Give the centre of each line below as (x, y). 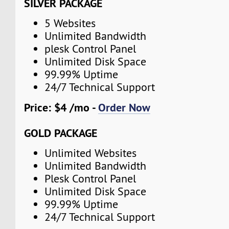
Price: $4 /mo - (61, 107)
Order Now (124, 107)
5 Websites (70, 24)
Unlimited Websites (91, 153)
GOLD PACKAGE (61, 133)
